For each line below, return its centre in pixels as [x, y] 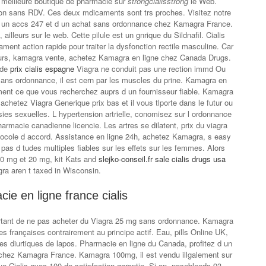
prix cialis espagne [42, 69]
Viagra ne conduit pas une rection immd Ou [150, 69]
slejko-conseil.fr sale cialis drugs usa [162, 159]
